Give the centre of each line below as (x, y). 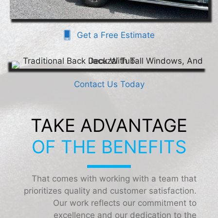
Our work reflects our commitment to (125, 203)
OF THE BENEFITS (109, 146)
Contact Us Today (109, 84)
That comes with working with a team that (114, 178)
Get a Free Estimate (116, 35)
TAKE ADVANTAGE (109, 125)
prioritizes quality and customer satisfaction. (110, 191)
